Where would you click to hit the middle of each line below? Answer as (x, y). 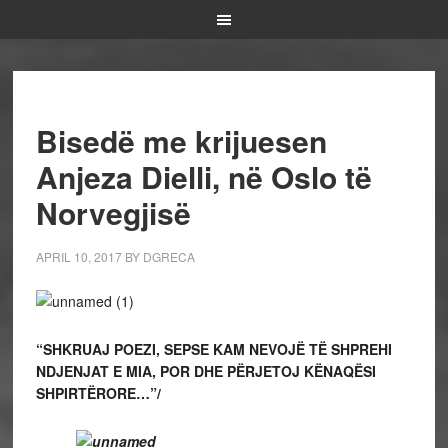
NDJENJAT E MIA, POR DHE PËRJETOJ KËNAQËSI (205, 371)
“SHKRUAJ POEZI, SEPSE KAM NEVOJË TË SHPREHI (213, 349)
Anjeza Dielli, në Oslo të (203, 176)
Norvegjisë (113, 212)
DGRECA (168, 256)
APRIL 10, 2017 (78, 256)
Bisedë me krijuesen (181, 140)
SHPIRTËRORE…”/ (98, 393)
